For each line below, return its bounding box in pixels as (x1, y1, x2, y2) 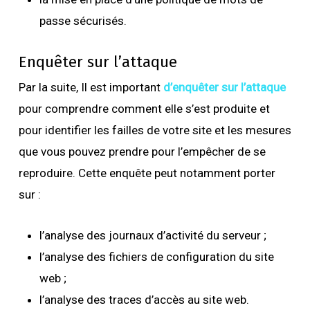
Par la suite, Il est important (18, 80, 163, 94)
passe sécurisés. (39, 13, 127, 28)
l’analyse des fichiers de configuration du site (39, 249, 274, 264)
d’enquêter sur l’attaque (163, 80, 286, 94)
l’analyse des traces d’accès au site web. (39, 292, 249, 307)
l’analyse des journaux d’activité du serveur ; (39, 228, 269, 242)
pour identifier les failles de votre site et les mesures (18, 122, 291, 137)
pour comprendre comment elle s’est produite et (18, 101, 270, 116)
